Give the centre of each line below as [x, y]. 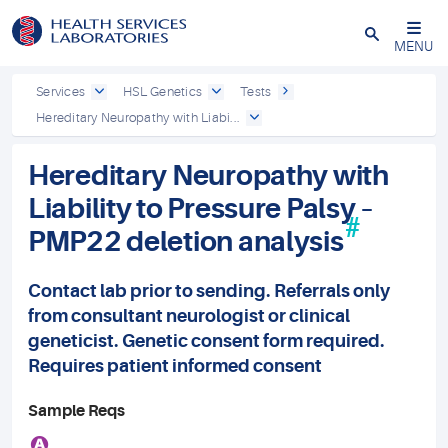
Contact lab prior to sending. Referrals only [209, 291]
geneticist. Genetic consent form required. [206, 341]
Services [61, 91]
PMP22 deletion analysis [186, 242]
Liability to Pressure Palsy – [201, 209]
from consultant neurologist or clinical [189, 316]
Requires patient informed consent [175, 366]
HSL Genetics [163, 91]
